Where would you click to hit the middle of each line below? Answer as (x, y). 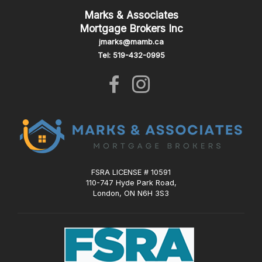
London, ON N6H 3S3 (131, 193)
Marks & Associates (131, 15)
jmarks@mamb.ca (131, 42)
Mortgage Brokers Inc (131, 29)
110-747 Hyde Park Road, (131, 182)
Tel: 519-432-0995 (131, 56)
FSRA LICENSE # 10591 (133, 172)
